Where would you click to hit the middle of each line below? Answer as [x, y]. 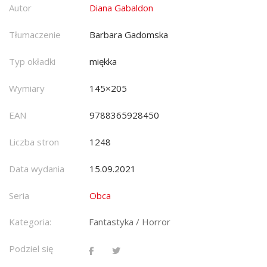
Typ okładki [32, 61]
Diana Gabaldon [121, 7]
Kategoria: [30, 221]
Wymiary [27, 88]
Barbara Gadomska [129, 34]
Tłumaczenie [35, 34]
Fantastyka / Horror [130, 221]
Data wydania [37, 168]
